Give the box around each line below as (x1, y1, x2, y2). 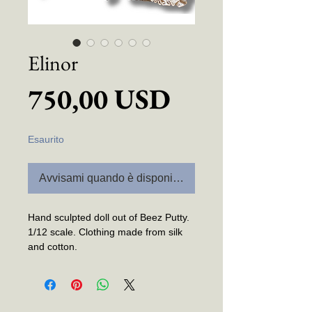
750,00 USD (28, 81, 171, 118)
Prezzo (170, 80, 248, 117)
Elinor (28, 49, 78, 77)
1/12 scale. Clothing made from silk (28, 226, 182, 238)
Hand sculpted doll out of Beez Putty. (28, 212, 189, 224)
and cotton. (28, 241, 80, 253)
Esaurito (28, 134, 64, 146)
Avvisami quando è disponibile (39, 172, 191, 185)
